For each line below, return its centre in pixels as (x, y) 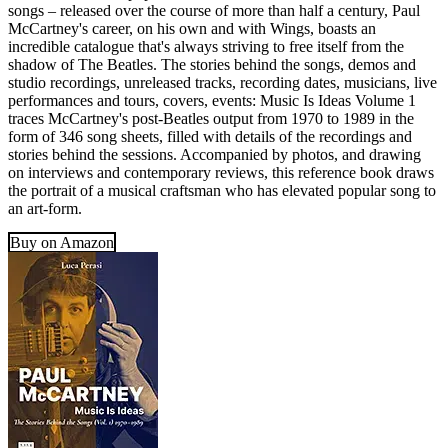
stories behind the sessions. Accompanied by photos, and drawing (214, 155)
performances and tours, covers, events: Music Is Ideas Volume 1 (212, 101)
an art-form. (45, 209)
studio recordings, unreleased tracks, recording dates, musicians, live (222, 83)
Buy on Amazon (62, 243)
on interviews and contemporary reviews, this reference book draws (221, 173)
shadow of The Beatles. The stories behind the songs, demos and (212, 65)
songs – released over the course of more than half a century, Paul (214, 11)
